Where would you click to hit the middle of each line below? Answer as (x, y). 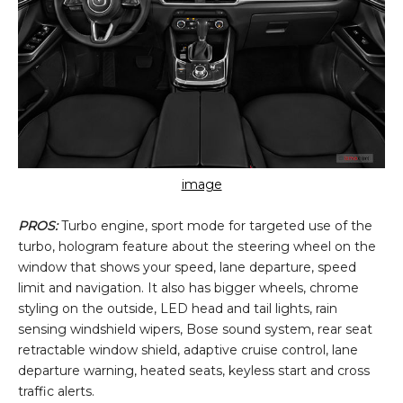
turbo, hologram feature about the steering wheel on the (197, 246)
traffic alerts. (56, 391)
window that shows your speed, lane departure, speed (187, 267)
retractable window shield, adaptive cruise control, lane (188, 349)
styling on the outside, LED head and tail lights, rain (178, 308)
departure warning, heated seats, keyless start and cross (194, 370)
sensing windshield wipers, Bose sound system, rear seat (195, 329)
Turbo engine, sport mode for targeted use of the (215, 225)
